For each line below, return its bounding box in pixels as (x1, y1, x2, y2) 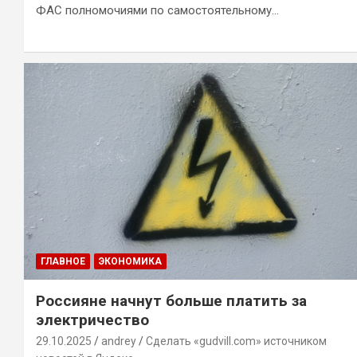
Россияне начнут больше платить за (36, 291, 307, 310)
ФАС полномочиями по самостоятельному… (36, 2, 279, 18)
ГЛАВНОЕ (41, 255, 85, 267)
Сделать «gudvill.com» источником (146, 334, 327, 347)
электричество (36, 310, 149, 329)
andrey (101, 334, 136, 347)
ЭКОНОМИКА (99, 255, 162, 267)
